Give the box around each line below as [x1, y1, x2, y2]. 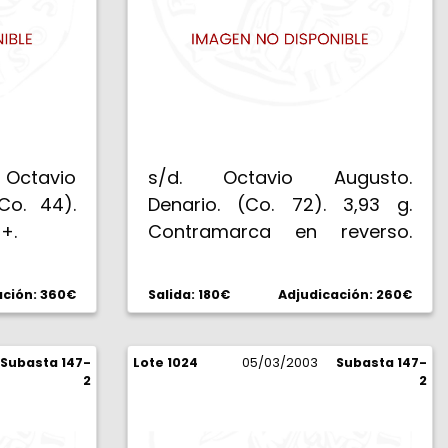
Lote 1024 [133, 354, 198, 371]
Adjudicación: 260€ [278, 286, 412, 303]
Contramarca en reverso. [148, 219, 412, 244]
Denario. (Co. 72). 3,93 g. [148, 192, 412, 217]
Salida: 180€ [148, 286, 230, 303]
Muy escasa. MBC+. [148, 246, 319, 271]
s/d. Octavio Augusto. [148, 165, 412, 190]
